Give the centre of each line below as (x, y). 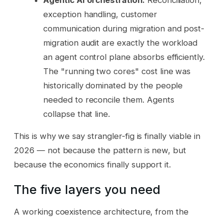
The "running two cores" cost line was (117, 71)
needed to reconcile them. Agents (109, 99)
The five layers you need (87, 189)
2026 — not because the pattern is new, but (100, 151)
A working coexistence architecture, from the (101, 212)
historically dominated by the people (113, 85)
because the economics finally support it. (93, 165)
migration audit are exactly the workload (121, 42)
